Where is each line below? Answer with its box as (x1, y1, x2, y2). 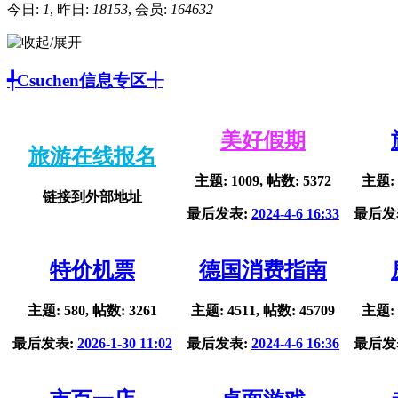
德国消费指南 (199, 259, 327, 283)
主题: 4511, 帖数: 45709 (191, 303, 335, 319)
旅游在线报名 (28, 145, 156, 169)
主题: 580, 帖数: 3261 (28, 303, 157, 319)
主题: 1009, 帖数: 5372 (195, 173, 331, 189)
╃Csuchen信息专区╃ (7, 70, 163, 90)
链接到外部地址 (43, 189, 142, 205)
